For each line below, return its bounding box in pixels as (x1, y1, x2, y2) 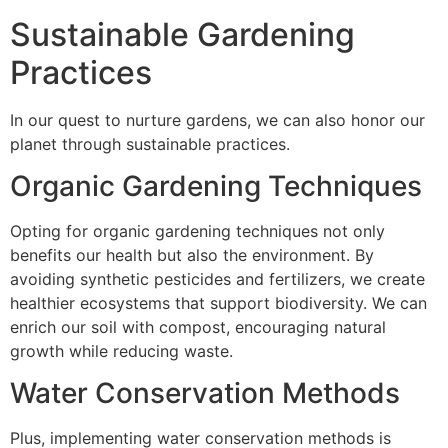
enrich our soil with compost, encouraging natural (10, 317, 386, 338)
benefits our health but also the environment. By (10, 245, 374, 266)
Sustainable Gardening (10, 14, 355, 54)
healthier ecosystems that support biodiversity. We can (10, 293, 427, 314)
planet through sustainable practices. (10, 133, 290, 154)
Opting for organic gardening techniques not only (10, 221, 385, 242)
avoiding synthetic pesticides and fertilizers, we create (10, 269, 425, 290)
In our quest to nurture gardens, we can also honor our (10, 109, 425, 130)
